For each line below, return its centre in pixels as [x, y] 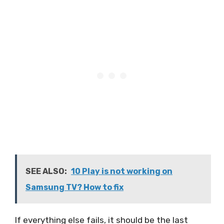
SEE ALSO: [46, 171]
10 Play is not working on [122, 171]
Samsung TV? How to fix [74, 187]
